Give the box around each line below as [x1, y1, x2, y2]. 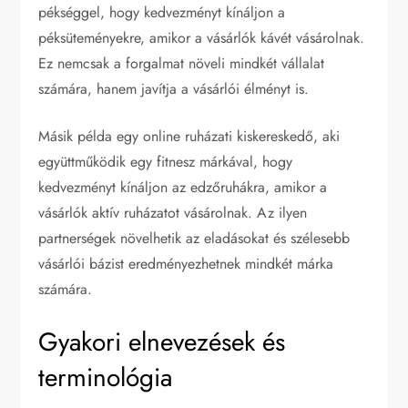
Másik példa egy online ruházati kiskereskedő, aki [38, 125, 341, 147]
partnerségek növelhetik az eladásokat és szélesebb [38, 227, 351, 249]
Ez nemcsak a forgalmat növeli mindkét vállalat [38, 52, 325, 74]
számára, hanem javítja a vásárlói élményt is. [38, 77, 310, 99]
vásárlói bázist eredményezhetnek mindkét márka [38, 252, 334, 274]
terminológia [38, 358, 173, 396]
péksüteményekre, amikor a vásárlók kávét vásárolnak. [38, 26, 365, 48]
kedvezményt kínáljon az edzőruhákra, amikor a [38, 176, 328, 198]
